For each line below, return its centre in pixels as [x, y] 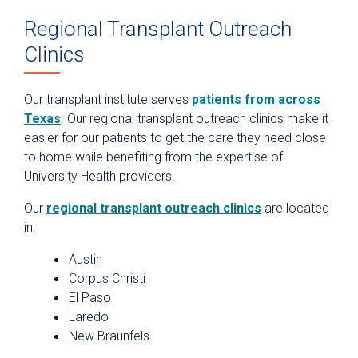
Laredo [89, 317]
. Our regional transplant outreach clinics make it [195, 119]
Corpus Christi [107, 279]
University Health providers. [99, 177]
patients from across [256, 100]
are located [295, 209]
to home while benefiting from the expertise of [153, 157]
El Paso [90, 298]
